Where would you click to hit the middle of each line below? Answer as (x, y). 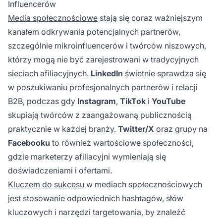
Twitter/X (136, 129)
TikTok (133, 101)
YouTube (168, 101)
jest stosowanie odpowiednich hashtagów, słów (96, 198)
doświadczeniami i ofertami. (60, 170)
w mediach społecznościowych (143, 184)
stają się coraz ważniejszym (150, 18)
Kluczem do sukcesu (46, 184)
